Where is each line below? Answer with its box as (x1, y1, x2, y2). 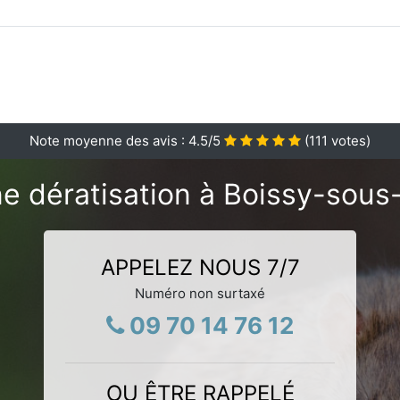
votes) (328, 131, 371, 149)
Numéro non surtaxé (135, 284, 265, 302)
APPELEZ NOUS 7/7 (100, 254, 300, 280)
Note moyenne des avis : (29, 131, 188, 149)
